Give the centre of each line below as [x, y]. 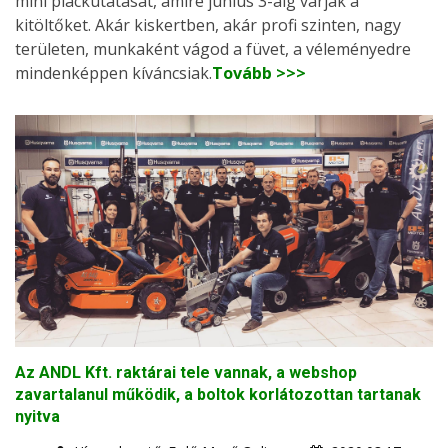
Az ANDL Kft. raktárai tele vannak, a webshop [186, 373]
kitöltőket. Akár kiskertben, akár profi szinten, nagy [208, 25]
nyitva [37, 417]
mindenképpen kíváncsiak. [113, 73]
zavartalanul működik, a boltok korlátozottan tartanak [218, 395]
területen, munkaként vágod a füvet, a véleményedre [213, 49]
